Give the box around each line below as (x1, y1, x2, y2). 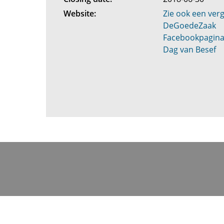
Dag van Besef (163, 44, 216, 55)
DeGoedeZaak (163, 20, 216, 31)
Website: (63, 8, 96, 19)
